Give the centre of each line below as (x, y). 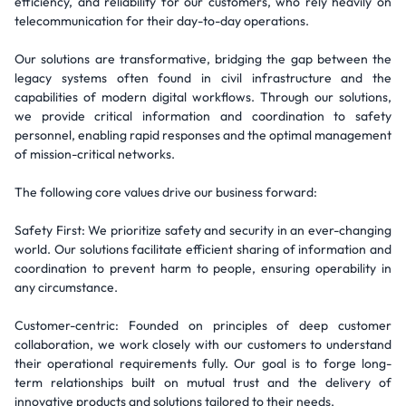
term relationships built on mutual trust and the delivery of (203, 382)
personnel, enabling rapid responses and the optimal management (203, 135)
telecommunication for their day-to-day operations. (162, 21)
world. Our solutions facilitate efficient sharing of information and (203, 249)
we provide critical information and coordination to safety (203, 116)
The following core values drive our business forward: (166, 192)
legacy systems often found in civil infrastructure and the (203, 78)
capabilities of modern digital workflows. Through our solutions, (203, 97)
